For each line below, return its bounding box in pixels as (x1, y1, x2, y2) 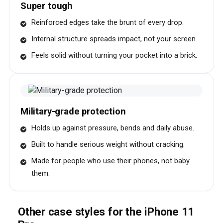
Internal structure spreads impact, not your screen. (31, 34, 197, 43)
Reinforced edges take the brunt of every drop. (31, 18, 184, 27)
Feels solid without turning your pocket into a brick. (31, 51, 197, 60)
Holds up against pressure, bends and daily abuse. (31, 123, 194, 132)
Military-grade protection (20, 106, 126, 116)
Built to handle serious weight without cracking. (31, 140, 185, 149)
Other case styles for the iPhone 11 (18, 205, 195, 218)
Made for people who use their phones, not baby (31, 156, 190, 165)
